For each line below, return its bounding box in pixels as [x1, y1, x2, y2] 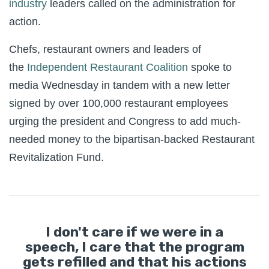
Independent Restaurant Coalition [27, 61, 188, 73]
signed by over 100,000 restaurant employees [9, 97, 228, 109]
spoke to [191, 61, 232, 73]
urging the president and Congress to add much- [9, 115, 241, 127]
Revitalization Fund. [9, 151, 104, 163]
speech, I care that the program [25, 238, 244, 255]
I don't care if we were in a [46, 223, 223, 240]
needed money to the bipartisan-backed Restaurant [9, 133, 255, 145]
